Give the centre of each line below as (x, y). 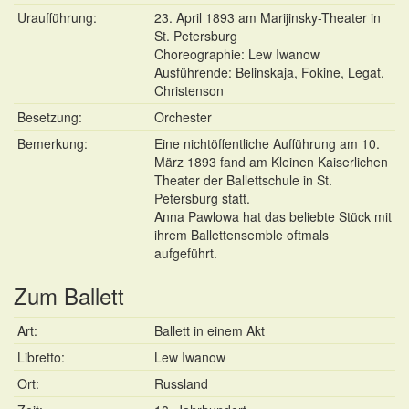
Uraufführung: (57, 17)
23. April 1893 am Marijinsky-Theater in (267, 17)
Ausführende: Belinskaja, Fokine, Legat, (269, 72)
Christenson (189, 90)
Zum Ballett (69, 295)
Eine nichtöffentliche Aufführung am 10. (267, 143)
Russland (181, 383)
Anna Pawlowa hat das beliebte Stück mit (273, 216)
